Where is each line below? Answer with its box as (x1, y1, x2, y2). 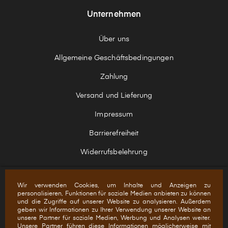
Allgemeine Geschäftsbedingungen (54, 54, 174, 62)
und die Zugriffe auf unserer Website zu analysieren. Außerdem (17, 199, 211, 205)
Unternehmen (87, 11, 141, 19)
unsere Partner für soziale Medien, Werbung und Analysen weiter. (17, 215, 211, 221)
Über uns (98, 36, 130, 43)
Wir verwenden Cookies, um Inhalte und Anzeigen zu (17, 183, 211, 189)
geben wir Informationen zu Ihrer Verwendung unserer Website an (17, 207, 211, 213)
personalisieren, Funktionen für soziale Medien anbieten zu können (17, 191, 211, 197)
